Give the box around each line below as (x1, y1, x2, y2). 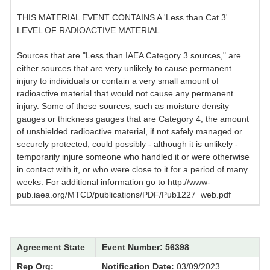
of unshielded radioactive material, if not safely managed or (17, 127, 242, 137)
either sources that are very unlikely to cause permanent (17, 63, 231, 74)
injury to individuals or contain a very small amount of (17, 76, 219, 86)
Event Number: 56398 (101, 242, 189, 253)
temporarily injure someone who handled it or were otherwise (17, 152, 250, 162)
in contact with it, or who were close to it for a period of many (17, 165, 248, 175)
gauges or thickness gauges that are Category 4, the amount (17, 114, 249, 124)
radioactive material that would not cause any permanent (17, 89, 233, 99)
